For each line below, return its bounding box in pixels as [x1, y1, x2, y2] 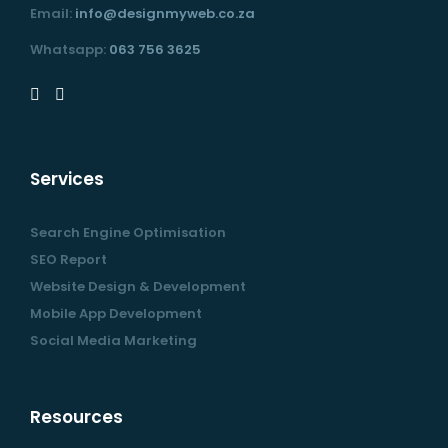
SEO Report [30, 249, 107, 269]
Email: [30, 3, 75, 23]
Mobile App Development [30, 303, 202, 323]
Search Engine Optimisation [30, 222, 226, 242]
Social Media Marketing [30, 330, 197, 350]
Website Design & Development [30, 276, 246, 296]
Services [30, 166, 104, 191]
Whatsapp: [30, 39, 109, 59]
